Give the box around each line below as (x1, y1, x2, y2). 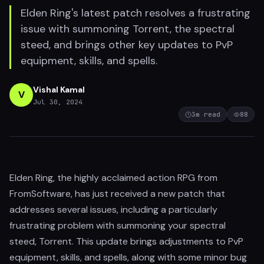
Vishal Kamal (33, 84, 85, 95)
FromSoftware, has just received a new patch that (9, 187, 225, 200)
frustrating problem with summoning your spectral (9, 219, 226, 232)
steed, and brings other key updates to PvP (21, 38, 233, 52)
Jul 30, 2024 (33, 97, 82, 106)
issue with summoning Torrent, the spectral (21, 22, 235, 36)
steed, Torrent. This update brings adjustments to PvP (9, 235, 243, 247)
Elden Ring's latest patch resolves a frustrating (21, 6, 250, 20)
